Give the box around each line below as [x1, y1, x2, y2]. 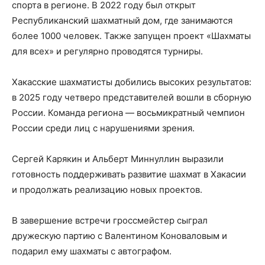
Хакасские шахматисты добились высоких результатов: [12, 76, 251, 88]
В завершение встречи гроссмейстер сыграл [12, 214, 208, 226]
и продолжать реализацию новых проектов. [12, 183, 202, 195]
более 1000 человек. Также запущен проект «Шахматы [12, 30, 251, 41]
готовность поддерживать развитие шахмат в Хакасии [12, 168, 246, 180]
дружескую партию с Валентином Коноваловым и [12, 230, 227, 241]
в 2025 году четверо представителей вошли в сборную [12, 91, 251, 103]
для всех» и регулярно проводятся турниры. [12, 45, 203, 57]
